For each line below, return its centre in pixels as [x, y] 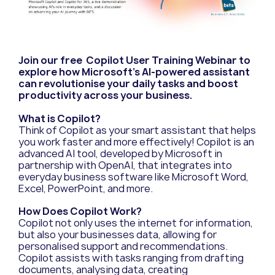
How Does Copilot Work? [80, 211]
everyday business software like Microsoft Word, [134, 176]
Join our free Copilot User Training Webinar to [134, 60]
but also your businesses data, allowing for [118, 235]
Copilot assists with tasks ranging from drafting [131, 258]
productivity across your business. [106, 95]
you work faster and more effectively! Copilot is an [136, 141]
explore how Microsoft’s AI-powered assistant [134, 72]
